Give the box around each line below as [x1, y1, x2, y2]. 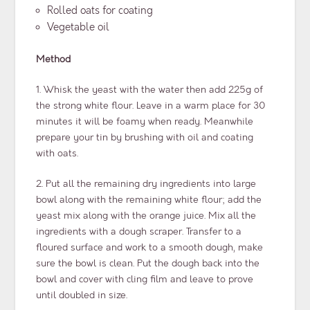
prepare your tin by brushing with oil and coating [36, 131, 254, 144]
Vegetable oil [47, 20, 110, 34]
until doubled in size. [36, 289, 128, 302]
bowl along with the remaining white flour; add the [36, 194, 262, 206]
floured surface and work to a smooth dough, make [36, 241, 264, 254]
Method [36, 53, 71, 66]
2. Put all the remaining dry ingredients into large [36, 178, 257, 190]
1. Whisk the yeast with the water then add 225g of [36, 84, 264, 96]
